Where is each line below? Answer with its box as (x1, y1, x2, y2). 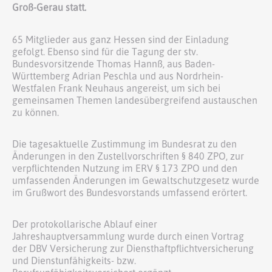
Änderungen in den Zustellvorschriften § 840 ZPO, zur (12, 150, 244, 163)
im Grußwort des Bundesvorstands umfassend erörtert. (12, 186, 247, 199)
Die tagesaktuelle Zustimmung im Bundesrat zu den (12, 138, 237, 151)
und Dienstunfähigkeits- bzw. (12, 254, 136, 267)
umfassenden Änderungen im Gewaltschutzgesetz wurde (12, 174, 259, 187)
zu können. (12, 106, 59, 119)
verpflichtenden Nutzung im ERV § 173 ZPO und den (12, 162, 237, 175)
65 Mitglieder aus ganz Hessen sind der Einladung (12, 33, 229, 46)
